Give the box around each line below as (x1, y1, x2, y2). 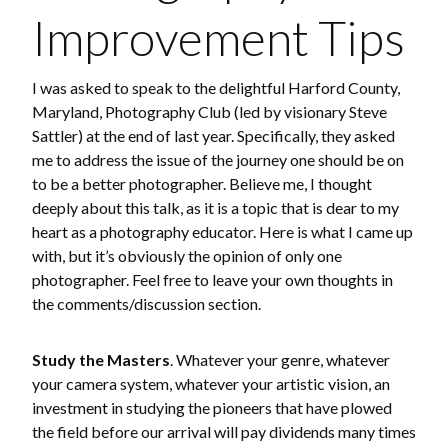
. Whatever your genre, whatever (170, 350, 390, 369)
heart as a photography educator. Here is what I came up (32, 222, 413, 241)
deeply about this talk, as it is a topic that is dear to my (32, 198, 399, 217)
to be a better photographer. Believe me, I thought (32, 174, 372, 193)
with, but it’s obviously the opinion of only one (32, 246, 342, 265)
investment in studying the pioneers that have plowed (32, 398, 392, 417)
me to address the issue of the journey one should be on (32, 150, 404, 169)
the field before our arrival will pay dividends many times (32, 422, 416, 441)
